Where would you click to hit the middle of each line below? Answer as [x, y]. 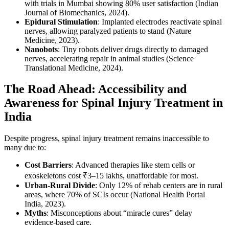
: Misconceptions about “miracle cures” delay [119, 213]
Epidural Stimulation [61, 21]
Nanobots [41, 49]
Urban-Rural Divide [60, 186]
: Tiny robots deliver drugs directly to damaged [133, 49]
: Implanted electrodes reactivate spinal [160, 21]
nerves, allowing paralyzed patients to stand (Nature [108, 31]
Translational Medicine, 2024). [74, 67]
